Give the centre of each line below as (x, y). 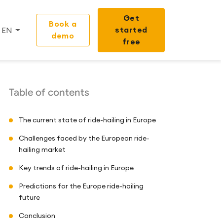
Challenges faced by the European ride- (84, 138)
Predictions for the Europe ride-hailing (81, 186)
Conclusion (37, 216)
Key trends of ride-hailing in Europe (76, 168)
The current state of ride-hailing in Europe (87, 120)
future (29, 197)
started (131, 30)
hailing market (42, 149)
